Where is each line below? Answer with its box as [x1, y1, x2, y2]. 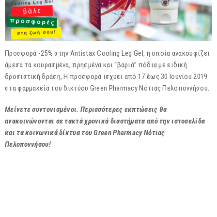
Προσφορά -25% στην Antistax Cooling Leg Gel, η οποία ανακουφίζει [5, 48, 210, 58]
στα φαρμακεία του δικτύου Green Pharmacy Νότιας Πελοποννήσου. [5, 83, 210, 93]
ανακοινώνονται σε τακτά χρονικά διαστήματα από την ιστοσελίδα [5, 116, 205, 125]
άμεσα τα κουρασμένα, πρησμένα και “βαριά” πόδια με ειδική [5, 60, 187, 69]
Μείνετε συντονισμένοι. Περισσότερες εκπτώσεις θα [5, 105, 167, 114]
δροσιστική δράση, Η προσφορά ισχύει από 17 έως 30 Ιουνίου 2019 [5, 72, 208, 81]
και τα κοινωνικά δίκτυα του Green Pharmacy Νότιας [5, 128, 165, 137]
